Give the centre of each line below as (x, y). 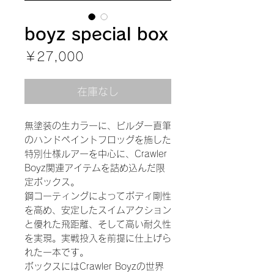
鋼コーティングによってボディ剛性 (98, 196)
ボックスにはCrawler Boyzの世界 (94, 267)
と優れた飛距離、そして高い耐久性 (98, 224)
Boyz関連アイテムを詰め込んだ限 (95, 168)
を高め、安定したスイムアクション (98, 210)
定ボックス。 (52, 182)
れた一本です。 (57, 253)
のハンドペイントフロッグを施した (98, 140)
